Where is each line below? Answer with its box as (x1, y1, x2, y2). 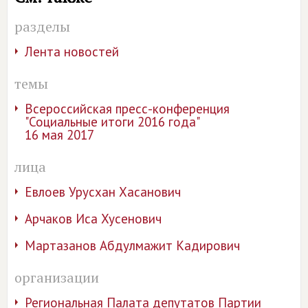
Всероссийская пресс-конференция (25, 100, 230, 117)
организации (14, 268, 99, 287)
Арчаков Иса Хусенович (25, 210, 162, 227)
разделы (14, 17, 70, 36)
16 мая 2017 (25, 126, 94, 143)
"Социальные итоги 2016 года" (25, 113, 200, 130)
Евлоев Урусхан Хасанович (25, 184, 181, 200)
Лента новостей (25, 43, 119, 60)
